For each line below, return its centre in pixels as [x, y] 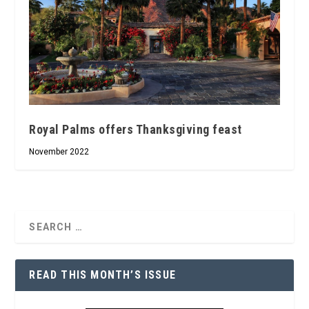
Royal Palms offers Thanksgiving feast [136, 130]
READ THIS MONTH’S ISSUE [103, 275]
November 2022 [59, 152]
